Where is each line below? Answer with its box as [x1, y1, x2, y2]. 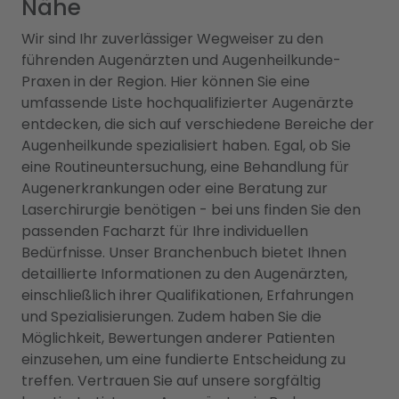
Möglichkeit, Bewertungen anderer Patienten [21, 328, 335, 348]
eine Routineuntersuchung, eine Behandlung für [21, 157, 349, 177]
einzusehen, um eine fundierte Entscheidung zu [21, 349, 346, 370]
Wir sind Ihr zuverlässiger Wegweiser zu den [21, 28, 323, 49]
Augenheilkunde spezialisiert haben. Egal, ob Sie [21, 135, 351, 156]
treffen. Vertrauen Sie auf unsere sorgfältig [21, 370, 321, 391]
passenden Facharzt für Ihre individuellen [21, 221, 308, 241]
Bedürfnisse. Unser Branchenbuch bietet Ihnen [21, 242, 346, 263]
